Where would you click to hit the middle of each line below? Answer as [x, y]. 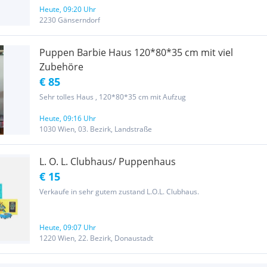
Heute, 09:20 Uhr [68, 9]
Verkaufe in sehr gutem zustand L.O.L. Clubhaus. [119, 192]
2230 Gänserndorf [70, 20]
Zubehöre [61, 67]
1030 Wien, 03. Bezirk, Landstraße [96, 129]
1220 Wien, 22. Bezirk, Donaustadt [96, 238]
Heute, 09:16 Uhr [68, 118]
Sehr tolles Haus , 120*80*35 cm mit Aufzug [113, 97]
